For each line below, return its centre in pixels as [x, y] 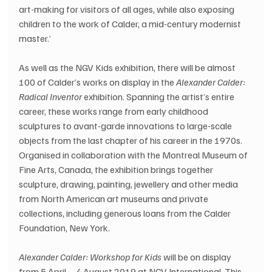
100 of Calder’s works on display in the [98, 82]
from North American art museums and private [115, 199]
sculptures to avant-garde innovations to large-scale [127, 126]
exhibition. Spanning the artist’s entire [159, 97]
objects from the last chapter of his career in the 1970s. [132, 141]
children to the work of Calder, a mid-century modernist [131, 24]
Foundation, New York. [65, 228]
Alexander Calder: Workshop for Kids [90, 257]
